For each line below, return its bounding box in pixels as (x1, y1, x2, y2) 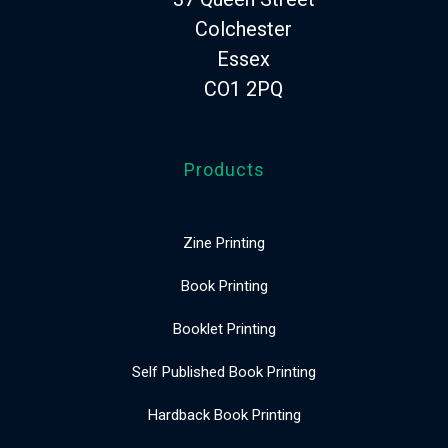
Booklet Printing (172, 319, 276, 338)
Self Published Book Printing (132, 362, 316, 381)
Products (183, 158, 265, 180)
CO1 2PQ (204, 76, 283, 101)
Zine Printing (183, 233, 265, 252)
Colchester (195, 16, 292, 41)
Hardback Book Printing (147, 405, 301, 424)
